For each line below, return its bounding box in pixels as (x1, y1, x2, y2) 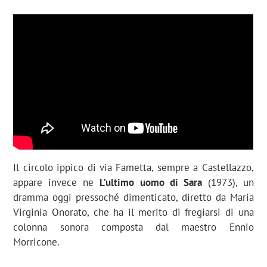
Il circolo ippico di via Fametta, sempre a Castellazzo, (13, 160, 254, 174)
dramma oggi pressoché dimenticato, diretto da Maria (13, 190, 254, 204)
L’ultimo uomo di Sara (100, 175, 202, 189)
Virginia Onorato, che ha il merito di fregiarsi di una (13, 205, 254, 219)
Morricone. (13, 235, 60, 249)
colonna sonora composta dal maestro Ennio (13, 220, 254, 234)
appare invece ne (13, 175, 100, 189)
